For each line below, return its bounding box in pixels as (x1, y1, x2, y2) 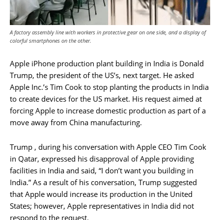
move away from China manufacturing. (10, 117, 142, 127)
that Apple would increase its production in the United (10, 189, 192, 199)
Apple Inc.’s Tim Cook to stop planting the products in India (10, 82, 209, 92)
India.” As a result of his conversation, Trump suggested (10, 177, 197, 187)
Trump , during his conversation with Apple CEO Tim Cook (10, 141, 206, 152)
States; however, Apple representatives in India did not (10, 200, 194, 211)
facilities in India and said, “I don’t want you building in (10, 165, 193, 175)
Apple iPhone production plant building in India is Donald (10, 58, 204, 68)
